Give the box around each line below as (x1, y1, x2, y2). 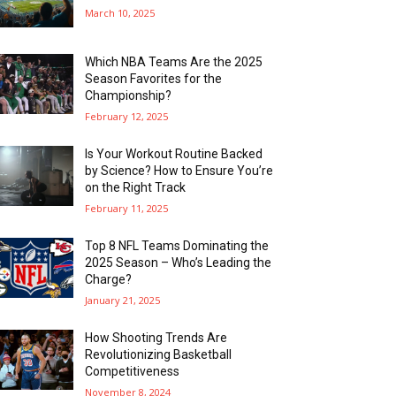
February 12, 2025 (85, 109, 169, 123)
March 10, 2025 (85, 5, 156, 19)
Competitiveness (85, 363, 180, 378)
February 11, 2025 (85, 201, 169, 215)
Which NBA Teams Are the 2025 (85, 54, 263, 69)
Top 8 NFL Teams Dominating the (85, 238, 270, 253)
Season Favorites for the (85, 71, 223, 86)
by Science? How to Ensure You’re (85, 163, 274, 178)
